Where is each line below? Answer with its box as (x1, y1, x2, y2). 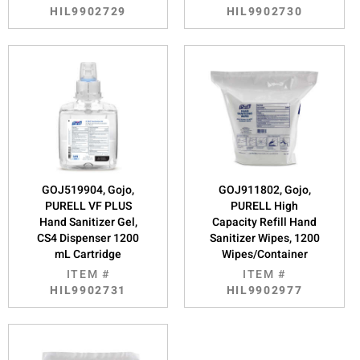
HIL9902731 (50, 281, 127, 299)
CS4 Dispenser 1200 (37, 229, 140, 247)
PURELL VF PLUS (44, 197, 132, 215)
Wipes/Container (221, 245, 308, 263)
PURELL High (231, 197, 299, 215)
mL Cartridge (55, 245, 122, 263)
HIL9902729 (50, 2, 127, 20)
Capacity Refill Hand (212, 213, 317, 231)
